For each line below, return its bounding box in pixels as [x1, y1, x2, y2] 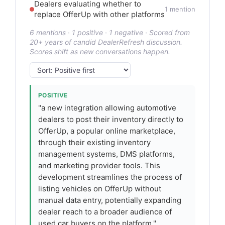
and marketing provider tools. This [38, 161, 160, 170]
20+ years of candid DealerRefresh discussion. [30, 38, 182, 46]
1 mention [165, 5, 195, 13]
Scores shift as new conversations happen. [30, 47, 170, 56]
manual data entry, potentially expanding [38, 195, 181, 205]
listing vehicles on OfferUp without [38, 184, 161, 193]
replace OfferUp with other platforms [34, 10, 165, 19]
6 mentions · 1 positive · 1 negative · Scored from [30, 28, 190, 37]
